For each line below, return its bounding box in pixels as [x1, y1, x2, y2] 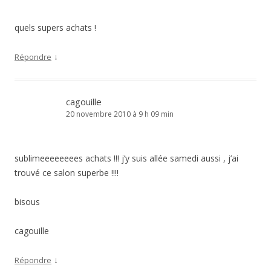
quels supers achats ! [15, 22, 96, 33]
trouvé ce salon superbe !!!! [15, 167, 119, 178]
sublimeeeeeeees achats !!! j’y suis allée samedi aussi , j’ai [15, 152, 238, 164]
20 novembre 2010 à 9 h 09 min [66, 109, 174, 119]
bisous [15, 196, 40, 207]
